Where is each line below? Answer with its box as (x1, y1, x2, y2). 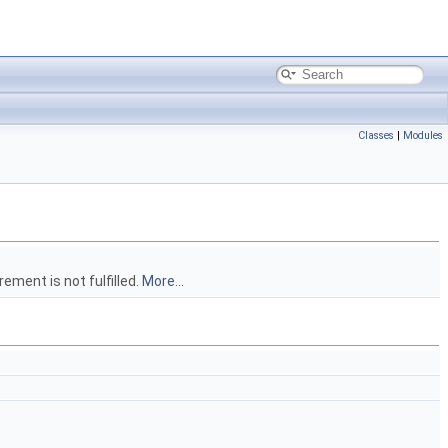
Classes (358, 129, 394, 142)
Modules (403, 129, 443, 142)
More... (142, 273, 184, 289)
